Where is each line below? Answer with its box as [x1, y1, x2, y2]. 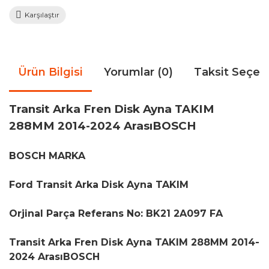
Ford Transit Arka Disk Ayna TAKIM [9, 179, 189, 190]
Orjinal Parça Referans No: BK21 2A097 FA [9, 208, 223, 219]
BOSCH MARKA [9, 150, 85, 162]
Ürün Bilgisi [18, 65, 83, 79]
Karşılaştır [25, 10, 59, 19]
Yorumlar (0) [104, 65, 173, 79]
